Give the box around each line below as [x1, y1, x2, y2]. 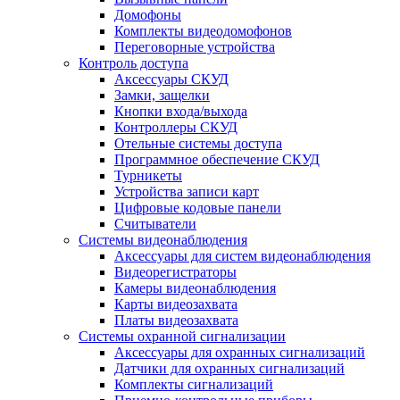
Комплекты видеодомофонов [114, 23, 292, 38]
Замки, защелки [114, 87, 210, 103]
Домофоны [114, 7, 181, 22]
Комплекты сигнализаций [114, 377, 273, 392]
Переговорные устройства [114, 39, 275, 54]
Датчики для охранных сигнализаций [114, 361, 345, 376]
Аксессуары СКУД [114, 71, 229, 87]
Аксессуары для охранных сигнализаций [114, 345, 365, 360]
